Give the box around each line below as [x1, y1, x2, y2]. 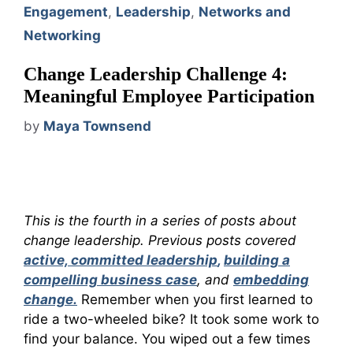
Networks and [199, 4, 291, 20]
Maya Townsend [43, 117, 151, 134]
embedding [233, 271, 309, 288]
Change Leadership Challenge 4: [24, 64, 288, 85]
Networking [24, 28, 101, 44]
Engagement [24, 4, 108, 20]
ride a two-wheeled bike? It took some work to [24, 310, 319, 327]
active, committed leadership [24, 251, 217, 268]
